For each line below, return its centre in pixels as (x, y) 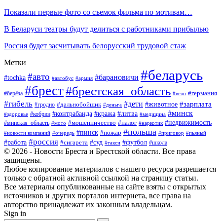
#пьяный (196, 132)
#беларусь (172, 75)
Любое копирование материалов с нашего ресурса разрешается (110, 169)
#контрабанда (72, 113)
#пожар (111, 132)
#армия (84, 78)
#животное (161, 104)
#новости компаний (27, 132)
